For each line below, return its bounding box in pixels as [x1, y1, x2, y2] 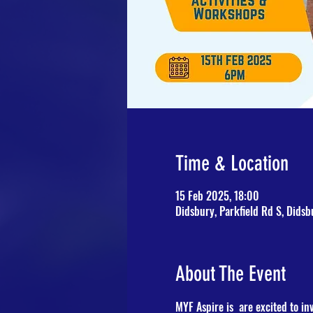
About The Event [175, 261, 286, 286]
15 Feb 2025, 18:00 [175, 187, 259, 204]
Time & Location [175, 151, 289, 176]
